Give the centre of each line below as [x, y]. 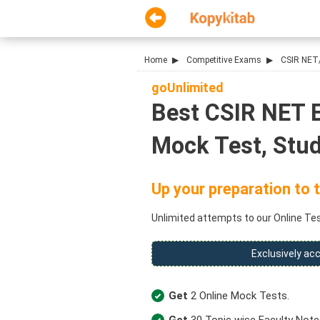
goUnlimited [187, 87]
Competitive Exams [224, 60]
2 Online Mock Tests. [240, 295]
